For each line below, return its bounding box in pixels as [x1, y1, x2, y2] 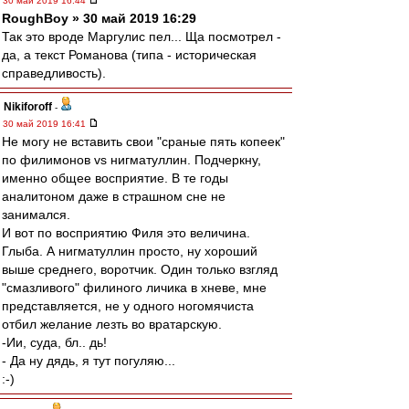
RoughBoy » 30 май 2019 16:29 [2, 11, 196, 26]
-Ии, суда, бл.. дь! [2, 335, 107, 350]
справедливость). [2, 66, 106, 80]
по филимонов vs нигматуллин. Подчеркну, [2, 152, 261, 167]
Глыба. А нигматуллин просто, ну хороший [2, 244, 257, 258]
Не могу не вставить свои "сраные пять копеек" [2, 134, 285, 149]
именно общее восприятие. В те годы [2, 171, 228, 185]
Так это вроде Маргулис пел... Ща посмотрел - [2, 29, 281, 44]
